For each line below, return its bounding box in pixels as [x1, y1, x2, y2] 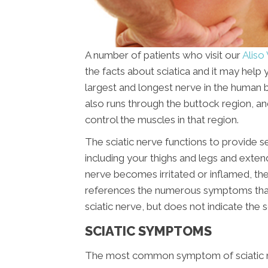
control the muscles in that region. [85, 114, 239, 126]
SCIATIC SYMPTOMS [85, 223, 212, 239]
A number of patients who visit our [85, 49, 242, 62]
